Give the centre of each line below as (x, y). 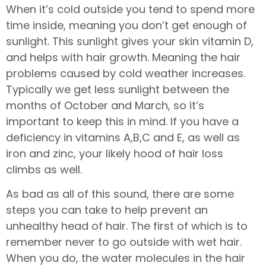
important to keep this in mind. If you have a (122, 121)
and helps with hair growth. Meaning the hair (123, 57)
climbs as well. (44, 169)
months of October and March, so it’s (105, 105)
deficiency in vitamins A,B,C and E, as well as (123, 137)
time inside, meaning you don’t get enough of (126, 25)
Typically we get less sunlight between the (118, 89)
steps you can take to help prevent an (107, 210)
